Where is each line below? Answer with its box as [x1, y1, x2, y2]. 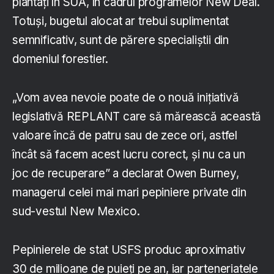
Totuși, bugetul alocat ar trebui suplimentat [12, 14, 229, 29]
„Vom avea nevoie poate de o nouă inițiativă [12, 91, 239, 105]
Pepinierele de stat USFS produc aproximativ [12, 243, 246, 257]
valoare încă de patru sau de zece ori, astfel [12, 128, 238, 143]
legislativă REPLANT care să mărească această [12, 109, 262, 124]
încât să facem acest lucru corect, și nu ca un [12, 147, 245, 162]
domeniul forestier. [12, 52, 109, 67]
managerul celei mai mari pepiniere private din [12, 185, 246, 200]
